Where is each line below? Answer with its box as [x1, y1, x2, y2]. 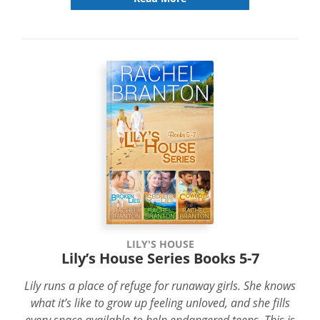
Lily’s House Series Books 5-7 [61, 249, 259, 268]
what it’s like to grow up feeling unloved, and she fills [30, 295, 290, 310]
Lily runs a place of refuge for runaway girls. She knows [24, 278, 296, 293]
